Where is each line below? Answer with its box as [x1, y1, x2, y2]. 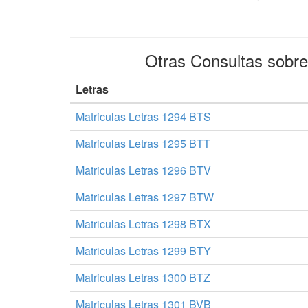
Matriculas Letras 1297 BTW [76, 189, 214, 205]
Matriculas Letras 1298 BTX [76, 216, 211, 232]
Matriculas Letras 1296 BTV [76, 162, 211, 178]
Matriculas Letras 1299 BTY [76, 243, 211, 258]
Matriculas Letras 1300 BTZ [76, 269, 210, 285]
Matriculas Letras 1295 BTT [76, 135, 210, 151]
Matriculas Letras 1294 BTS [76, 109, 211, 124]
